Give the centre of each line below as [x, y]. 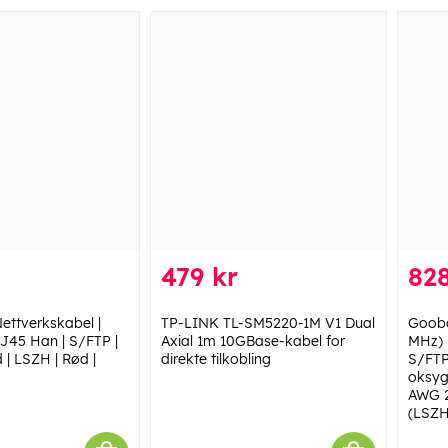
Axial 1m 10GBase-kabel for [252, 340]
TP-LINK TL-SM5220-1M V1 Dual [267, 322]
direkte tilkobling [215, 358]
